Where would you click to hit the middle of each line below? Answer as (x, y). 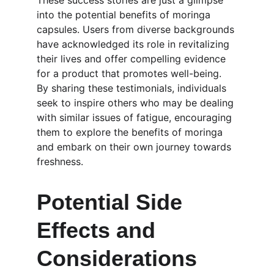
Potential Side (113, 202)
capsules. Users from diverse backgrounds (137, 29)
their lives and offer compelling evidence (133, 59)
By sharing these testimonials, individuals (133, 88)
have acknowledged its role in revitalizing (135, 44)
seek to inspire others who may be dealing (137, 103)
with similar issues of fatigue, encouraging (136, 117)
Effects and (99, 230)
